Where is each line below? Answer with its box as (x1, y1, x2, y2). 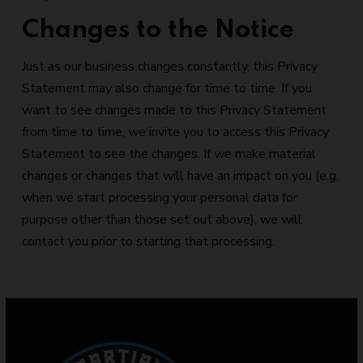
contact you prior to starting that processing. (22, 233, 275, 250)
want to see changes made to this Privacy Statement (22, 101, 327, 119)
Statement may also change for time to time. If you (22, 79, 312, 97)
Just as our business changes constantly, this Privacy (22, 58, 318, 75)
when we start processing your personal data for (22, 189, 297, 207)
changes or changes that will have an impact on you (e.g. (22, 167, 339, 185)
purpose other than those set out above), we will (22, 211, 302, 228)
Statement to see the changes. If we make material (22, 145, 316, 163)
